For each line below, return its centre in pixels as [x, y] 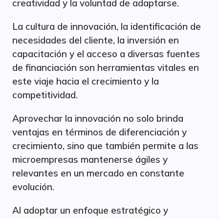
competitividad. [45, 95]
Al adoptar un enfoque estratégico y [90, 210]
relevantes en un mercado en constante [98, 173]
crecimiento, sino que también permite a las [105, 146]
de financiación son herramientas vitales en [106, 67]
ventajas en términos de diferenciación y [99, 132]
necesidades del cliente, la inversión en [96, 40]
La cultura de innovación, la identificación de [107, 26]
